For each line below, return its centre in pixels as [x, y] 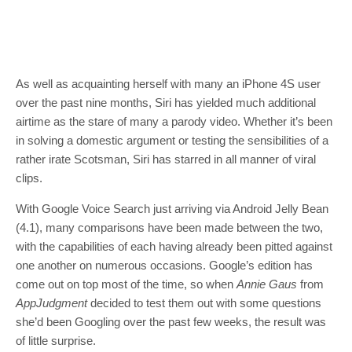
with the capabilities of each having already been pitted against [174, 246]
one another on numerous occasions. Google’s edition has [164, 265]
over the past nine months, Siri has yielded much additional [166, 103]
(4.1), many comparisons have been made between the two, [169, 227]
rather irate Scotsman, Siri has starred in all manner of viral [166, 159]
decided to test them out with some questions [204, 303]
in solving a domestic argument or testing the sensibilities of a [172, 140]
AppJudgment [51, 303]
